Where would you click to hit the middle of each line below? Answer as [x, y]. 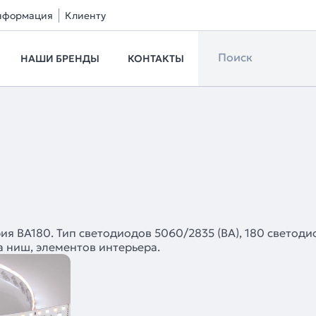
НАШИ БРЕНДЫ [60, 59]
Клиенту [85, 16]
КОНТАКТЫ [156, 59]
